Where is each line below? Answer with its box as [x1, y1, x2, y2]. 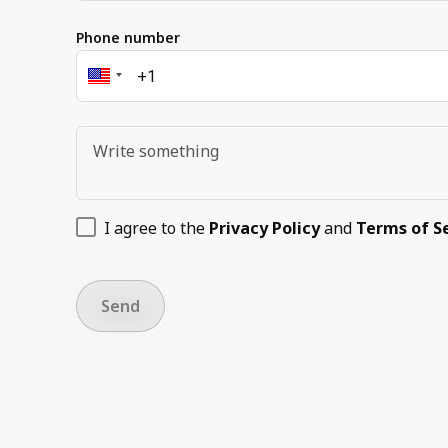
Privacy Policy [209, 217, 320, 240]
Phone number [76, 28, 180, 48]
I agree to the [104, 217, 205, 240]
